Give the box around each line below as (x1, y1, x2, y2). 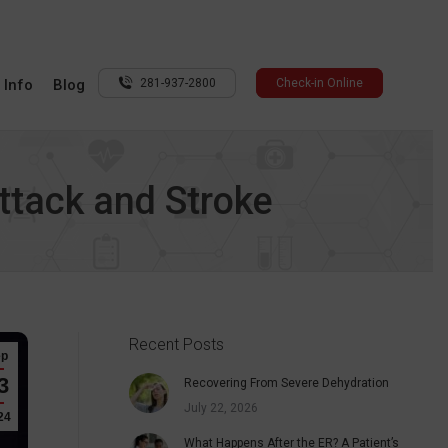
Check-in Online (276, 75, 363, 90)
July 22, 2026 (184, 401, 258, 415)
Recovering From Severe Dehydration (184, 376, 389, 390)
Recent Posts (129, 335, 224, 354)
